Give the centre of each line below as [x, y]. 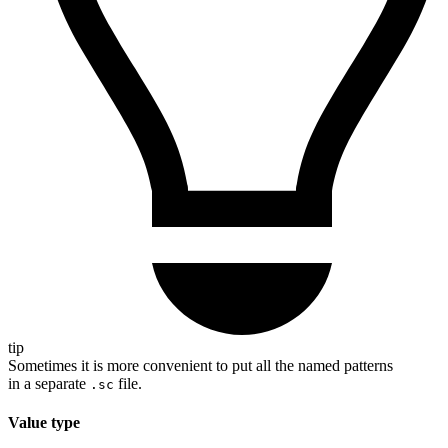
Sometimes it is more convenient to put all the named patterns [200, 366]
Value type [44, 423]
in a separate [49, 384]
